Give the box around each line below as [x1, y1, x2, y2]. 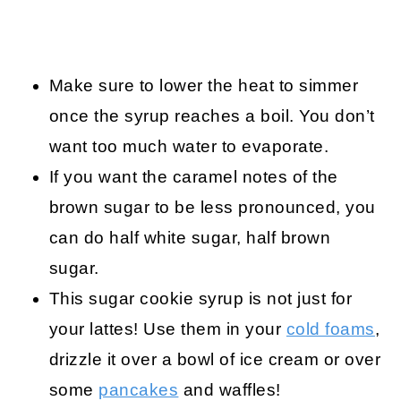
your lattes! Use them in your [48, 319, 286, 338]
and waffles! [178, 380, 281, 399]
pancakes [98, 380, 179, 399]
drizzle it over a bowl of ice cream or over [48, 349, 381, 369]
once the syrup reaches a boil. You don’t [48, 106, 375, 125]
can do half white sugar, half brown [48, 227, 331, 247]
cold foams [286, 319, 375, 338]
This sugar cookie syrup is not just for [48, 288, 353, 308]
